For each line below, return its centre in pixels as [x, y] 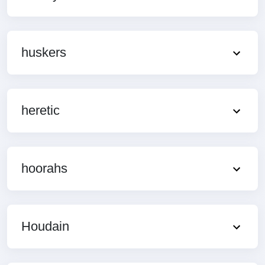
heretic [41, 110]
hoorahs [44, 168]
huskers [44, 52]
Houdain [45, 226]
